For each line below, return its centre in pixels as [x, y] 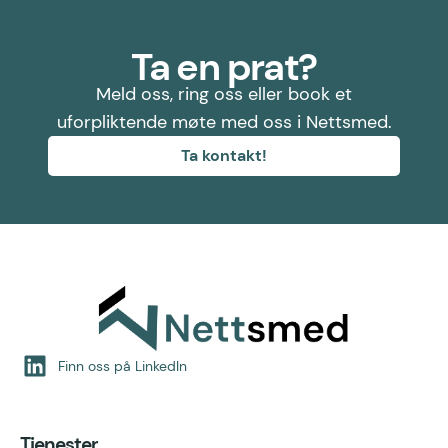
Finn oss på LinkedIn [122, 366]
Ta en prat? [224, 67]
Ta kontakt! [224, 156]
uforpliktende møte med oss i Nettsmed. [224, 122]
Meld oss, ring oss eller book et [224, 94]
